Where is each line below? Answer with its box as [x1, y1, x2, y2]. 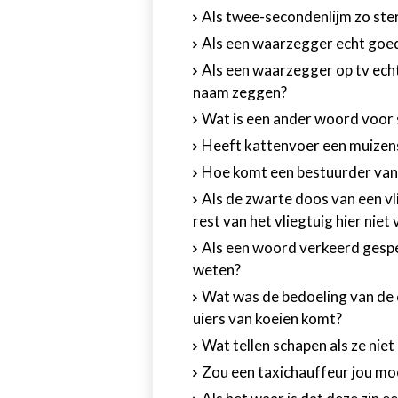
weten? [193, 260, 241, 279]
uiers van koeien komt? [193, 309, 342, 328]
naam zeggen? [193, 83, 287, 101]
